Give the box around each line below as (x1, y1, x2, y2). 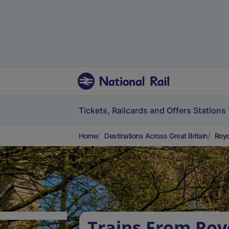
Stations (193, 105, 226, 116)
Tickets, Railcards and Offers (79, 105, 191, 116)
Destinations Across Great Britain (104, 131, 208, 140)
